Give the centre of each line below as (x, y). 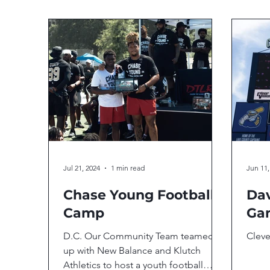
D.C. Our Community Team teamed (139, 236)
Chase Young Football (139, 195)
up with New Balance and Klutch (132, 250)
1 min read (128, 168)
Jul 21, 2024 (82, 168)
